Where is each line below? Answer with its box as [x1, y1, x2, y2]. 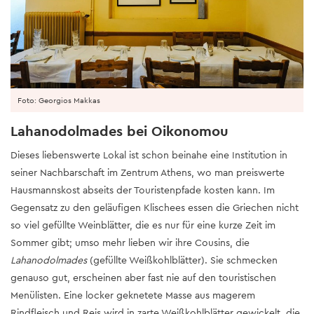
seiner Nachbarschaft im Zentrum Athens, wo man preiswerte [11, 166, 285, 179]
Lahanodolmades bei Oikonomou [11, 122, 228, 141]
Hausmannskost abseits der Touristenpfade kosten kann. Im [11, 184, 275, 197]
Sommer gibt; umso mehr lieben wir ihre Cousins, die [11, 236, 250, 250]
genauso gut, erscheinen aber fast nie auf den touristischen [11, 271, 276, 285]
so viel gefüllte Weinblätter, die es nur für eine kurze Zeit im [11, 219, 275, 232]
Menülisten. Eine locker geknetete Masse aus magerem [11, 289, 255, 302]
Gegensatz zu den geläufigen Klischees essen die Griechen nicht [11, 201, 299, 214]
